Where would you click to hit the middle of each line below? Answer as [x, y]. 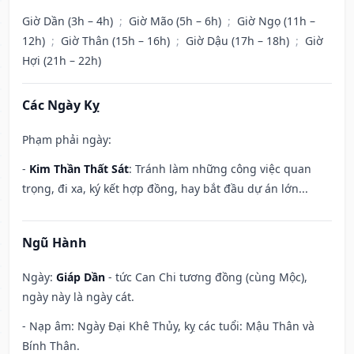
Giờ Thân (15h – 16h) [117, 41]
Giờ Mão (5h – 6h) [177, 21]
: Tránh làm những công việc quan [220, 169]
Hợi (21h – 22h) [62, 61]
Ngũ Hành [55, 243]
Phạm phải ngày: [67, 140]
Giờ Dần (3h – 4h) [69, 21]
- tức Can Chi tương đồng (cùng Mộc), [206, 277]
